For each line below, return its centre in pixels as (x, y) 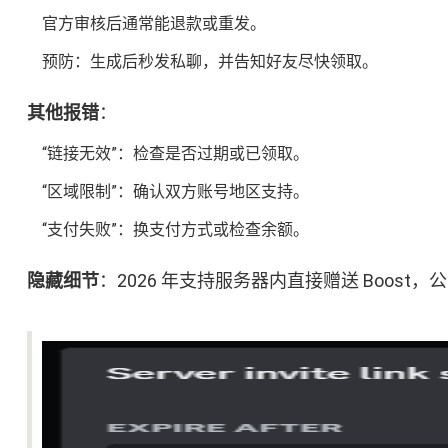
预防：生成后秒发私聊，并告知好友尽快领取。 (209, 62)
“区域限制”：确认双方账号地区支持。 (175, 192)
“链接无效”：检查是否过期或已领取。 (175, 154)
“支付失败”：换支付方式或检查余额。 (175, 230)
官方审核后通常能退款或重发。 (153, 24)
